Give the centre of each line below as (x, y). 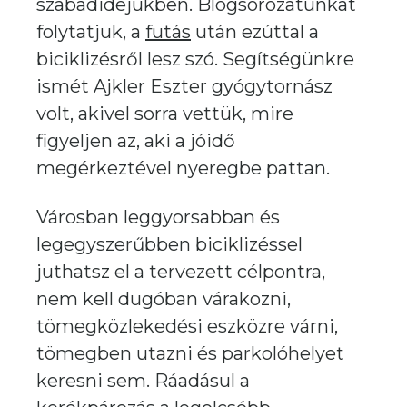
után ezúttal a (255, 32)
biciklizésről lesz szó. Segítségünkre (195, 59)
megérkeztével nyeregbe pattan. (183, 168)
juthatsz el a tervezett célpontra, (181, 272)
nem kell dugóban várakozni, (164, 299)
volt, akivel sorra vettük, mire (165, 114)
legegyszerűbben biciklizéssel (169, 244)
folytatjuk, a (91, 32)
